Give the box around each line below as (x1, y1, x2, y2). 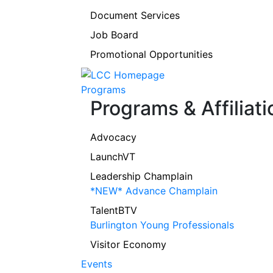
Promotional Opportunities (90, 48, 213, 60)
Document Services (90, 9, 180, 21)
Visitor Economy (90, 238, 166, 250)
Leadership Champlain (90, 169, 193, 182)
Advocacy (90, 130, 136, 143)
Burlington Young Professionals (90, 218, 234, 231)
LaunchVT (90, 150, 135, 163)
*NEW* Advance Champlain (90, 184, 218, 197)
